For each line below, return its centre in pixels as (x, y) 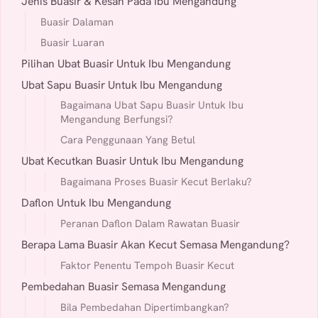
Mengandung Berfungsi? (116, 119)
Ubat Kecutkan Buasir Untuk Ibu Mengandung (132, 161)
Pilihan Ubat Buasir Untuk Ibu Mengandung (126, 63)
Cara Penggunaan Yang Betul (127, 140)
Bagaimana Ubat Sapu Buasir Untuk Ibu (152, 105)
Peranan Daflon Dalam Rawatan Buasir (150, 224)
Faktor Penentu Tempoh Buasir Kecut (147, 265)
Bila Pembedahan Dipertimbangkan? (144, 307)
